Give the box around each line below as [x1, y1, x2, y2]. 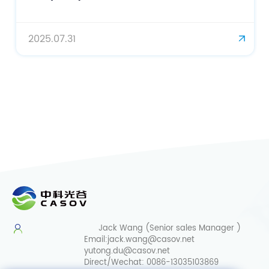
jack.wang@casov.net [107, 233, 195, 246]
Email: [84, 233, 107, 246]
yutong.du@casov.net [84, 244, 170, 258]
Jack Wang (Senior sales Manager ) [98, 222, 241, 235]
